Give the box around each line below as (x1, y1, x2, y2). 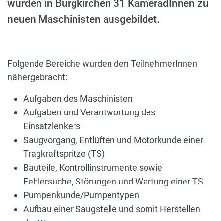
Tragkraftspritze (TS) (23, 148, 105, 159)
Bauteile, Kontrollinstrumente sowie (23, 162, 162, 173)
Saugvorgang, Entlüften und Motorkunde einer (23, 135, 203, 146)
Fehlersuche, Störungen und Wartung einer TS (23, 176, 203, 187)
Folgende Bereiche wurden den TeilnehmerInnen (7, 58, 197, 69)
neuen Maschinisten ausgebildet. (7, 13, 160, 26)
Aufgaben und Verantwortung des (23, 107, 155, 118)
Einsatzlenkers (23, 121, 80, 132)
